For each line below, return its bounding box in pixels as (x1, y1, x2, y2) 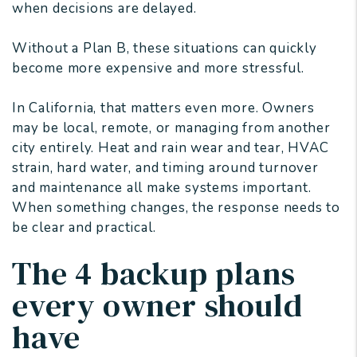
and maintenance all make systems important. (12, 178, 312, 198)
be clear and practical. (12, 218, 156, 237)
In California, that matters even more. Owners (12, 99, 315, 118)
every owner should (12, 284, 303, 328)
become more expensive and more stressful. (12, 59, 304, 78)
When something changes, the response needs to (12, 198, 340, 218)
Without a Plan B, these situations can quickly (12, 39, 317, 58)
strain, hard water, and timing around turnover (12, 159, 319, 178)
